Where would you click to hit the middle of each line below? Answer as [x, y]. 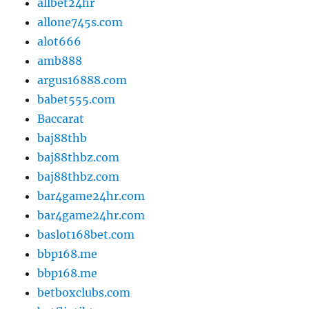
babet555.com [77, 100]
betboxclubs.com [84, 293]
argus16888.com [82, 80]
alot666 [60, 42]
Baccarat [61, 119]
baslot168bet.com [86, 235]
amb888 [60, 61]
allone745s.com [80, 22]
